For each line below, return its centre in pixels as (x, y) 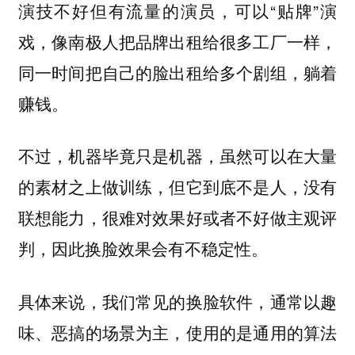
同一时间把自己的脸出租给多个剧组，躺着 (177, 72)
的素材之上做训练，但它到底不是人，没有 (177, 187)
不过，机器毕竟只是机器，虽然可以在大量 (177, 156)
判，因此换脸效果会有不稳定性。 (143, 248)
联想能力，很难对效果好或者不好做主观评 (177, 218)
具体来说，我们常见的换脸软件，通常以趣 (177, 301)
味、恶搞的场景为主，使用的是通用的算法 (177, 332)
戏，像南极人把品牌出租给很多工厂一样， (177, 41)
